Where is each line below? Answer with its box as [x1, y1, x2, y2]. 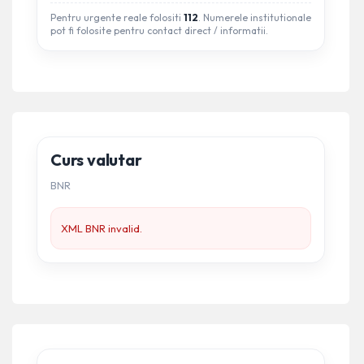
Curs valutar [50, 149, 142, 170]
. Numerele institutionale [198, 11, 311, 24]
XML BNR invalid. [61, 222, 142, 235]
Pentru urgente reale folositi [50, 11, 184, 24]
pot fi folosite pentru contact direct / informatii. [50, 24, 268, 37]
